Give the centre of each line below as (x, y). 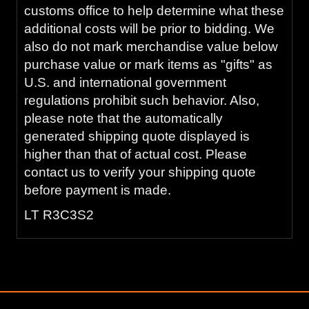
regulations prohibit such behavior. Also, (142, 100)
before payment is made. (99, 190)
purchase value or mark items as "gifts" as (148, 64)
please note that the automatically (123, 118)
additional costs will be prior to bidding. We (149, 28)
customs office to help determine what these (154, 10)
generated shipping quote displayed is (137, 136)
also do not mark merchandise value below (151, 46)
